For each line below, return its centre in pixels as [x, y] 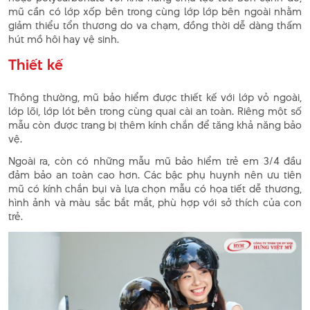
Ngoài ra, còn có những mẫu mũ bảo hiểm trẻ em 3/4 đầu [155, 161]
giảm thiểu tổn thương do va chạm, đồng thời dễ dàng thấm [155, 25]
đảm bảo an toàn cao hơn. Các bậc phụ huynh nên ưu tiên [155, 174]
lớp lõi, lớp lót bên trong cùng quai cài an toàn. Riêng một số [155, 111]
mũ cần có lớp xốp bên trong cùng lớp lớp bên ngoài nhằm [155, 11]
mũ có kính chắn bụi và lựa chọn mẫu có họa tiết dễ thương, [155, 188]
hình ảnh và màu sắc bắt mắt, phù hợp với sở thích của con [155, 202]
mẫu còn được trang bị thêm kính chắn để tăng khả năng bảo [155, 125]
